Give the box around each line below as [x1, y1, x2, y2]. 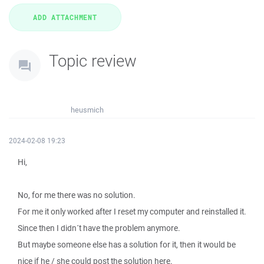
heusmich [71, 105, 104, 115]
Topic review [49, 49, 137, 71]
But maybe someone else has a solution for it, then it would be [18, 239, 236, 250]
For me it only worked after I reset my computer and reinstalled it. [18, 206, 246, 217]
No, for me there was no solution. [18, 190, 136, 200]
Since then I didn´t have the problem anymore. [18, 223, 180, 233]
